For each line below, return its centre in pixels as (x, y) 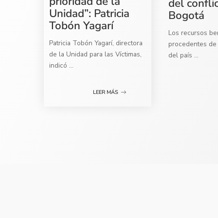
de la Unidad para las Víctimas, (96, 54)
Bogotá (187, 15)
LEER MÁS (106, 92)
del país (182, 55)
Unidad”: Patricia (90, 13)
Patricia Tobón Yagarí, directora (96, 43)
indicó (59, 65)
